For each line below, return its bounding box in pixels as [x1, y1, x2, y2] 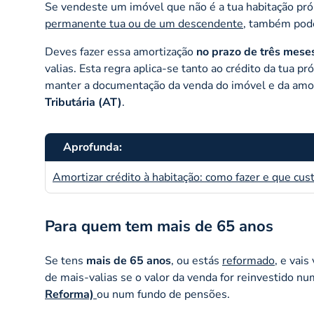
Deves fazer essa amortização [45, 43, 196, 60]
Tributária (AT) [45, 94, 122, 110]
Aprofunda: [63, 139, 122, 155]
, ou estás [171, 252, 222, 268]
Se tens [45, 252, 86, 268]
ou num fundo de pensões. [97, 286, 230, 302]
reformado [222, 252, 275, 268]
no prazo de [196, 43, 257, 60]
